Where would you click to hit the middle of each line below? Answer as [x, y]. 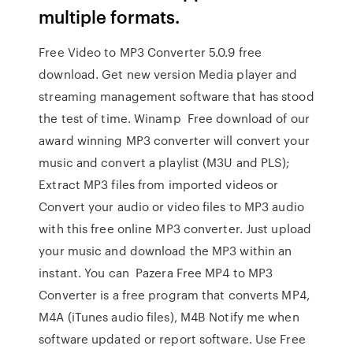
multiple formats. [110, 16]
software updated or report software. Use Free [172, 339]
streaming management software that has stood [176, 96]
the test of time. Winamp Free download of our [174, 118]
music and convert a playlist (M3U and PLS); [165, 162]
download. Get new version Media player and [168, 74]
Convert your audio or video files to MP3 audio [171, 206]
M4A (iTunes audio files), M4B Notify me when [169, 317]
